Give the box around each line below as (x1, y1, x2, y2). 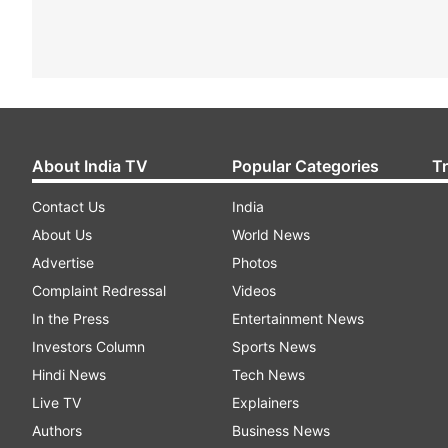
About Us (32, 226, 92, 243)
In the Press (32, 310, 109, 327)
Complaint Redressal (32, 282, 166, 299)
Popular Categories (232, 156, 379, 176)
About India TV (32, 156, 148, 176)
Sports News (232, 338, 316, 355)
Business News (232, 422, 330, 439)
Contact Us (32, 198, 105, 215)
